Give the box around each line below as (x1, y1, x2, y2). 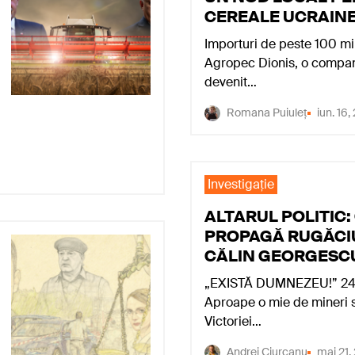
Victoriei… (204, 313, 261, 330)
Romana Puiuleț (227, 105, 307, 120)
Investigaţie (208, 176, 274, 193)
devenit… (204, 74, 257, 90)
